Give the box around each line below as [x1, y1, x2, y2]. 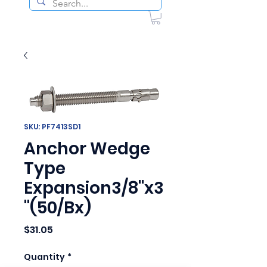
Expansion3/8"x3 [24, 176, 164, 200]
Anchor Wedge [24, 136, 150, 160]
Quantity [24, 250, 65, 263]
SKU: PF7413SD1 [24, 121, 80, 132]
